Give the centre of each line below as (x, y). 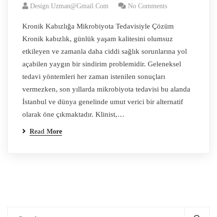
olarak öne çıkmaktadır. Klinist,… (73, 114)
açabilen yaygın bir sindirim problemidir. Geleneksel (102, 64)
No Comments (147, 6)
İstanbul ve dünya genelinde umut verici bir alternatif (103, 102)
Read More (46, 132)
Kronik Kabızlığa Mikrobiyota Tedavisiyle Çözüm (98, 26)
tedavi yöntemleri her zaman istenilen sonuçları (94, 77)
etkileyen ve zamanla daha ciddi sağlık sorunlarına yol (105, 51)
